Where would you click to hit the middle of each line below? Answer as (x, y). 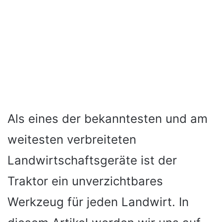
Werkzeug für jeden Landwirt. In (98, 202)
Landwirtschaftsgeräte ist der (92, 160)
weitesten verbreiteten (72, 139)
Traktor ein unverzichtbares (85, 181)
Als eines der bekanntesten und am (108, 119)
